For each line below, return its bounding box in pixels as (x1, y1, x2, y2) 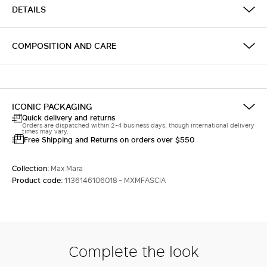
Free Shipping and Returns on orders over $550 (24, 133, 194, 145)
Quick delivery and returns (21, 112, 115, 123)
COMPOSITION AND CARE (12, 39, 116, 52)
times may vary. (21, 126, 69, 136)
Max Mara (51, 163, 83, 174)
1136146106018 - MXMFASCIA (64, 175, 166, 186)
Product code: (12, 175, 64, 186)
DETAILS (12, 3, 46, 15)
